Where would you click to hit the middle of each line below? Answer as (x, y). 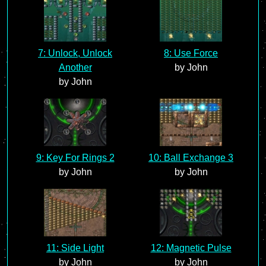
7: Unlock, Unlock (75, 53)
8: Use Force (191, 53)
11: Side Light (75, 248)
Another (75, 67)
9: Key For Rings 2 (75, 158)
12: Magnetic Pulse (191, 248)
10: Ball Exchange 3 (191, 158)
